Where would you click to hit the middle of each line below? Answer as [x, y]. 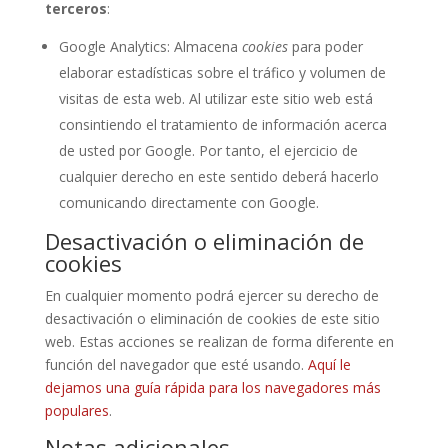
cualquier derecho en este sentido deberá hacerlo [218, 176]
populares [76, 410]
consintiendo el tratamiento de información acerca [222, 124]
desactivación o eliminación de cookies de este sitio [212, 318]
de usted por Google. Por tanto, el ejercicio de [208, 150]
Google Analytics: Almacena [150, 46]
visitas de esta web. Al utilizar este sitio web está [215, 98]
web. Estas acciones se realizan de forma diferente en [219, 341]
